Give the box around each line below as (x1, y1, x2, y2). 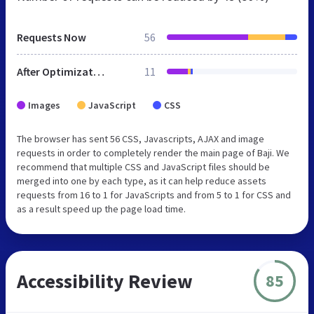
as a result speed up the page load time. (17, 202, 186, 215)
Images (28, 98, 60, 111)
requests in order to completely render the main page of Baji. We (17, 146, 289, 159)
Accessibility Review (17, 268, 193, 294)
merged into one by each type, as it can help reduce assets (17, 174, 266, 187)
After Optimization (93, 64, 104, 78)
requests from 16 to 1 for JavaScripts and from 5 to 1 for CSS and (17, 188, 291, 201)
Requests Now (17, 29, 86, 44)
